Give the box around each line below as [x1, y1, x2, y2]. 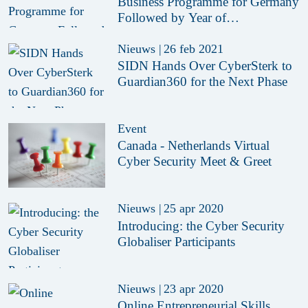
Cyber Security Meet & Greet [118, 154, 272, 169]
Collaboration [118, 25, 190, 41]
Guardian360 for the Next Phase [118, 74, 288, 89]
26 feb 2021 [163, 41, 223, 56]
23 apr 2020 [163, 281, 223, 296]
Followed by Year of [118, 10, 227, 25]
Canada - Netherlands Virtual [118, 138, 270, 153]
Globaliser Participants [118, 234, 236, 249]
